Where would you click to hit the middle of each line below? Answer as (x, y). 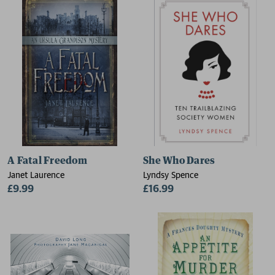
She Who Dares (179, 161)
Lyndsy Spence (171, 175)
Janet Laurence (36, 175)
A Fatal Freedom (47, 161)
